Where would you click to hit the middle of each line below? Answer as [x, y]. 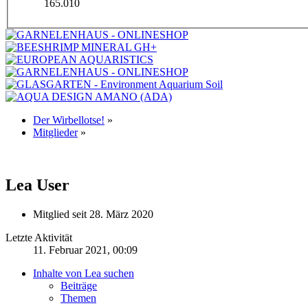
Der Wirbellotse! [69, 120]
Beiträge [79, 286]
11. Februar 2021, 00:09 [85, 250]
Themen [78, 298]
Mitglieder [55, 133]
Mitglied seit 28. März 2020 [93, 214]
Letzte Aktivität [39, 238]
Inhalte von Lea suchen [84, 273]
